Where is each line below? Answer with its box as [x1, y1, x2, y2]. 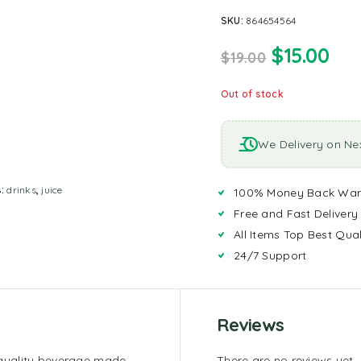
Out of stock [221, 88, 284, 100]
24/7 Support [234, 248, 307, 263]
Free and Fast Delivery [234, 206, 359, 221]
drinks [6, 184, 36, 197]
